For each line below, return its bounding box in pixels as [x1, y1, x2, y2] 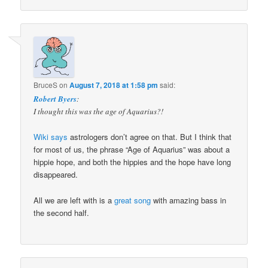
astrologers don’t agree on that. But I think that [70, 131, 232, 143]
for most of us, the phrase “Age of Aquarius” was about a [33, 144, 230, 156]
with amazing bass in [151, 194, 227, 206]
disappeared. [33, 169, 78, 181]
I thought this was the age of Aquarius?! [33, 106, 164, 117]
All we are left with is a [33, 194, 115, 206]
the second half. [33, 206, 90, 218]
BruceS [33, 80, 58, 90]
